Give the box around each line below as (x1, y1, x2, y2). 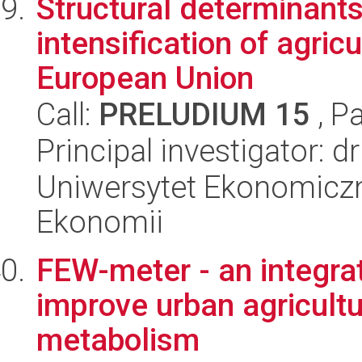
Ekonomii (36, 204, 163, 240)
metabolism (36, 322, 200, 358)
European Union (36, 60, 254, 96)
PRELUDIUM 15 (99, 96, 310, 133)
